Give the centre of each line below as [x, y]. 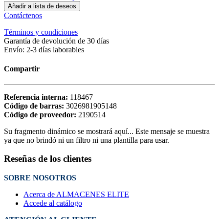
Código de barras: [35, 106]
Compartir [22, 69]
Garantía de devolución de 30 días [56, 41]
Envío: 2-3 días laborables [44, 50]
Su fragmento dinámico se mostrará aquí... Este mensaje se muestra [107, 131]
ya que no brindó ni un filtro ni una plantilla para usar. [87, 140]
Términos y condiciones [41, 32]
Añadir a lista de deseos [42, 6]
